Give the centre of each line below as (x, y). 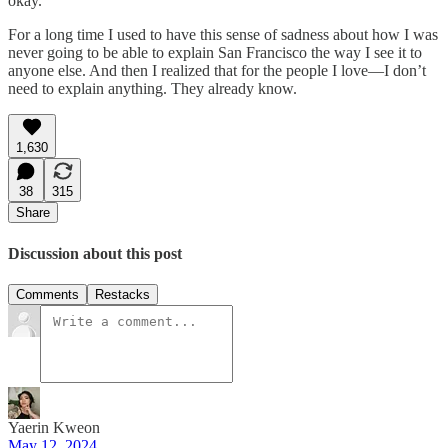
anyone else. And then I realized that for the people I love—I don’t (217, 71)
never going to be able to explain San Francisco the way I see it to (215, 53)
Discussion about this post (95, 253)
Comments (47, 294)
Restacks (122, 294)
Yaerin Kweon (54, 427)
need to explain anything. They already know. (152, 89)
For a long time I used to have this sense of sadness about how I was (223, 35)
